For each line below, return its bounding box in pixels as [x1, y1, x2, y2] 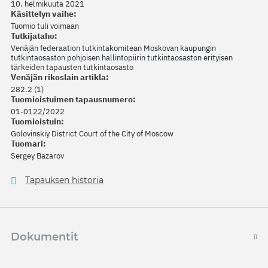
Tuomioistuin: [11, 116, 64, 127]
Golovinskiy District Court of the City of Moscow [11, 129, 173, 139]
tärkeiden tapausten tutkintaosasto [11, 62, 133, 73]
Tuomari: [11, 138, 46, 150]
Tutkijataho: [11, 31, 57, 42]
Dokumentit [11, 230, 78, 244]
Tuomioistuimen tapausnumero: [11, 94, 136, 105]
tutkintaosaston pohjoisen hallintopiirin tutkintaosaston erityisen [11, 53, 233, 63]
